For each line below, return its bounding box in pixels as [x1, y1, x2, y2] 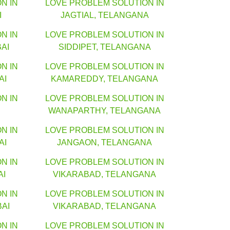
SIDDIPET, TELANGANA [58, 43, 151, 52]
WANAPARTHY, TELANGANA [48, 106, 161, 116]
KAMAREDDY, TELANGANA [51, 74, 158, 84]
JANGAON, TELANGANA [57, 138, 152, 147]
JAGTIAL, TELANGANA [60, 11, 149, 20]
